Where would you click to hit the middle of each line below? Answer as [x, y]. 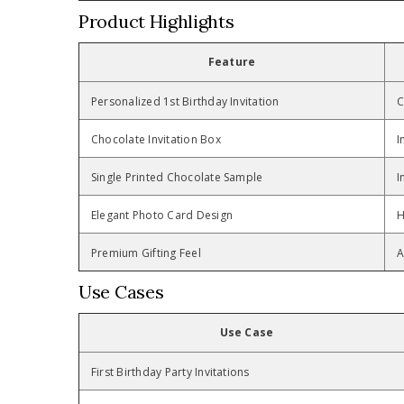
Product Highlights [156, 22]
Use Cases [121, 292]
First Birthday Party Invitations [170, 372]
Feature [232, 62]
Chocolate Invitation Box [156, 140]
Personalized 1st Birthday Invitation [185, 102]
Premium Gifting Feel [146, 253]
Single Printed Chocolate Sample [177, 178]
